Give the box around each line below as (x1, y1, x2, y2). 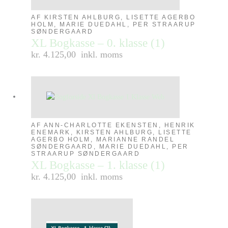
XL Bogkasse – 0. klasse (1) (31, 36, 165, 49)
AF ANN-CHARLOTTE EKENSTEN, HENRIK (31, 121, 195, 129)
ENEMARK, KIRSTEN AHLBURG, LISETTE (31, 128, 192, 136)
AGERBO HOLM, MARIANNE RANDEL (31, 135, 175, 143)
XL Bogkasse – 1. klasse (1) (31, 158, 165, 172)
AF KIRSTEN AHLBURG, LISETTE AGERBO (31, 13, 196, 21)
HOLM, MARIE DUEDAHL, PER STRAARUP (31, 20, 196, 28)
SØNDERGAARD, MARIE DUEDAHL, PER (31, 142, 189, 150)
